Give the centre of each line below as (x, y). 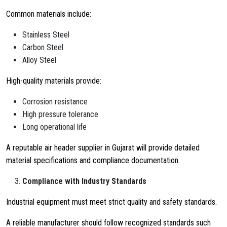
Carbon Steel (43, 47)
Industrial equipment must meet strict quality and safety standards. (111, 202)
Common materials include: (49, 14)
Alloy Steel (39, 60)
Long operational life (54, 127)
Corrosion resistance (55, 102)
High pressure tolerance (60, 114)
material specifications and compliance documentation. (93, 160)
